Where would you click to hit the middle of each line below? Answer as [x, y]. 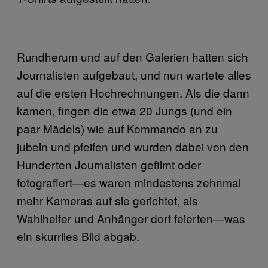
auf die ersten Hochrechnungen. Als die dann [133, 92]
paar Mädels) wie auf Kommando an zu [117, 128]
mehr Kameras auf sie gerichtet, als [107, 200]
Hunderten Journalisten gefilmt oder [109, 164]
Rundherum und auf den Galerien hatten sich [133, 56]
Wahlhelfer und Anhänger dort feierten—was [131, 218]
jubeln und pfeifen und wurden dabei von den [133, 146]
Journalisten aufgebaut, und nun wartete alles [134, 74]
